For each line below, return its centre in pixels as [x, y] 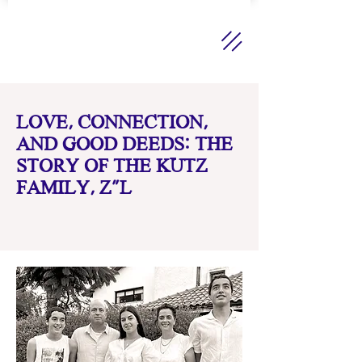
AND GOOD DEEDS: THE [124, 145]
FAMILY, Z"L [74, 189]
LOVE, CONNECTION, [112, 123]
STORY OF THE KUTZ [112, 167]
